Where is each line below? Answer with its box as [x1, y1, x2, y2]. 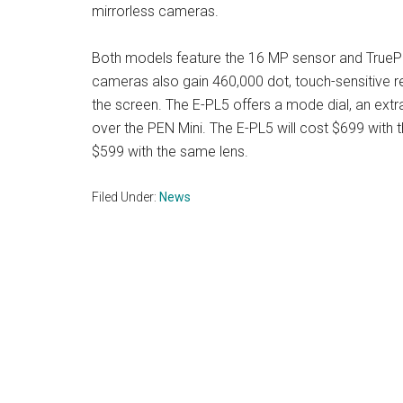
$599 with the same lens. [92, 142, 248, 160]
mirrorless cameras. [92, 2, 219, 20]
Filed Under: [92, 189, 159, 204]
